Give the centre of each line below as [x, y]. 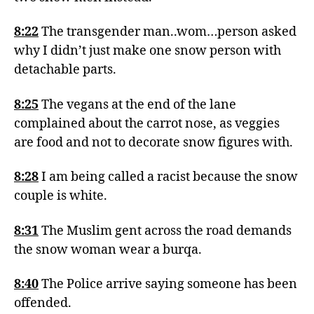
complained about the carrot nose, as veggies [147, 123]
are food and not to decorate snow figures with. [153, 142]
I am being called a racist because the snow [168, 177]
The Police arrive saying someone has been [168, 284]
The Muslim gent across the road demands [165, 231]
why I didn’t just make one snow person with [148, 51]
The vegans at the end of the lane [137, 104]
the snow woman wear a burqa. [108, 250]
